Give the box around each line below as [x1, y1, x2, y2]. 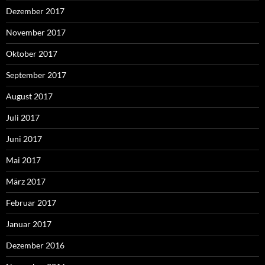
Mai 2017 [6, 155, 41, 166]
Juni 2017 [6, 134, 42, 144]
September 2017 [6, 70, 66, 80]
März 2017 [6, 176, 46, 187]
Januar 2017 [6, 219, 51, 230]
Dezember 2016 [6, 240, 64, 251]
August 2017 [6, 91, 53, 102]
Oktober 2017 [6, 49, 57, 59]
